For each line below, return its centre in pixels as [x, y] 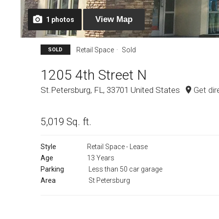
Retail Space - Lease [118, 147]
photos [63, 20]
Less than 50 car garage [125, 169]
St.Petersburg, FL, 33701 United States [111, 90]
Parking [52, 169]
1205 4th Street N [94, 75]
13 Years [101, 158]
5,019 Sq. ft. [66, 122]
